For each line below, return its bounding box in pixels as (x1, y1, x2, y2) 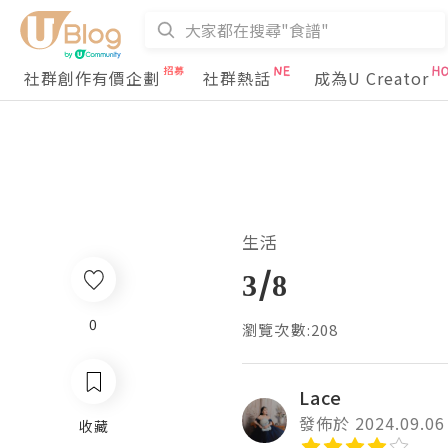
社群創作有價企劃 (24, 66, 160, 90)
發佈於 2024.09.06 (299, 411, 445, 435)
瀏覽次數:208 (242, 319, 339, 340)
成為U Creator (314, 66, 429, 90)
